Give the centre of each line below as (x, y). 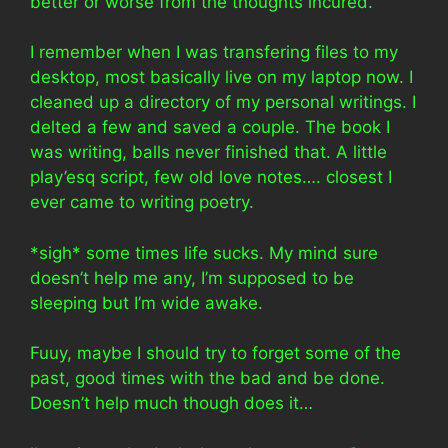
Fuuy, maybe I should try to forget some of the (215, 353)
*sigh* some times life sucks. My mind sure (204, 252)
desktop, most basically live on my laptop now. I (221, 77)
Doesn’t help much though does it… (171, 403)
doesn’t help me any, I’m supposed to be (192, 277)
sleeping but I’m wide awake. (146, 302)
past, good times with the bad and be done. (207, 378)
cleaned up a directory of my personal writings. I (223, 102)
